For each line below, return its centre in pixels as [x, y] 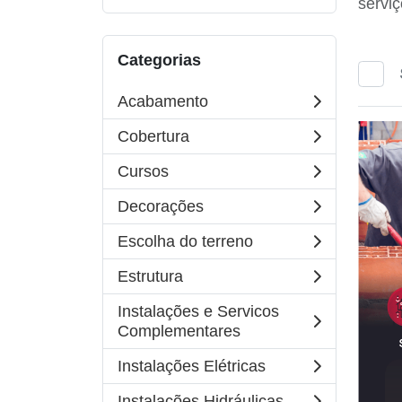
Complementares [179, 331]
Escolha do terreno [185, 241]
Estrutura [150, 276]
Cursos [143, 171]
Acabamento [163, 101]
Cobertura [153, 136]
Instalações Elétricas [192, 366]
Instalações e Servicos [198, 311]
